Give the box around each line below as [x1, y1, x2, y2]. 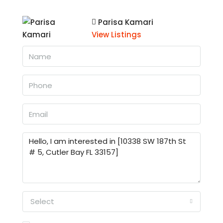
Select [30, 196, 54, 207]
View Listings [92, 29, 142, 40]
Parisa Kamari [98, 17, 154, 27]
